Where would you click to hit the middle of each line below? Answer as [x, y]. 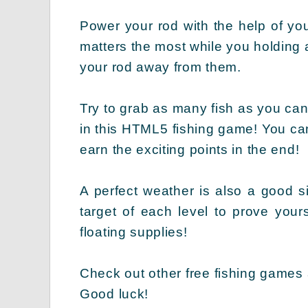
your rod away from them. [161, 67]
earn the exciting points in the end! [190, 149]
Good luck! [114, 294]
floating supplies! [134, 232]
